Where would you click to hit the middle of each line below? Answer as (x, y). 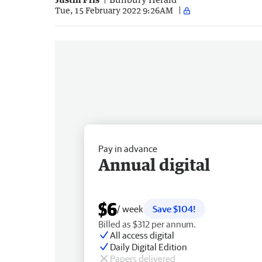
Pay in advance (128, 148)
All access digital (142, 235)
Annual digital (154, 164)
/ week (130, 208)
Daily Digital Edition (149, 247)
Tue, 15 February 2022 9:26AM (114, 11)
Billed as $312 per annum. (147, 224)
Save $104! (174, 208)
